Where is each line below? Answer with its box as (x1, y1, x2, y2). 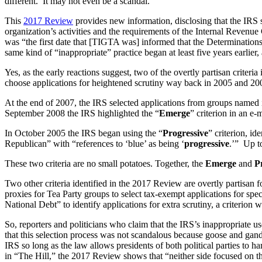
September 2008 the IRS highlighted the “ (5, 108, 159, 119)
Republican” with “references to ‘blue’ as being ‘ (5, 139, 184, 149)
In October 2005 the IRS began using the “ (5, 128, 163, 139)
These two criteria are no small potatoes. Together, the (5, 158, 205, 169)
